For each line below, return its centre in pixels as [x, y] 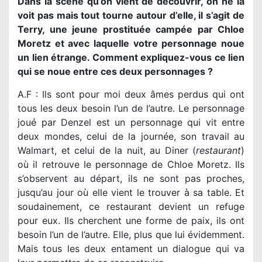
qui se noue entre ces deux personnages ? [115, 71]
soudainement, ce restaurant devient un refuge [131, 206]
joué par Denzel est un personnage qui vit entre [131, 122]
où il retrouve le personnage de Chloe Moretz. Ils [131, 164]
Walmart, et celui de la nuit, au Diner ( [107, 150]
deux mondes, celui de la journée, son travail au [131, 136]
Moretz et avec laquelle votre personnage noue [131, 43]
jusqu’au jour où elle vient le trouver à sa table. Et [131, 192]
